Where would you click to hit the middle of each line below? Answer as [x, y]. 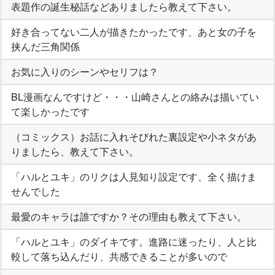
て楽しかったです [50, 111]
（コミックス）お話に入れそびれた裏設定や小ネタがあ [134, 136]
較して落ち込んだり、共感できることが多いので [119, 256]
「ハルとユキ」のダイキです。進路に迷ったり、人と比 [134, 241]
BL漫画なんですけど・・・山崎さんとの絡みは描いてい [135, 96]
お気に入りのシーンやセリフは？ [85, 71]
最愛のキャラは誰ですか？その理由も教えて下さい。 [129, 216]
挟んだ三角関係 [45, 46]
